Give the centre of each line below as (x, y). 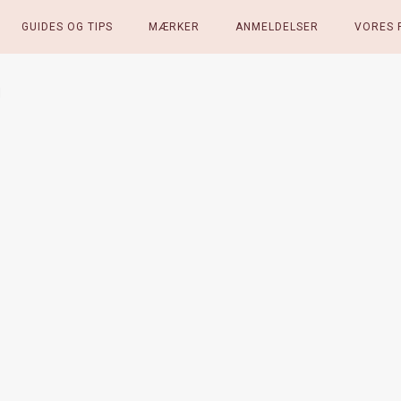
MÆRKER (174, 27)
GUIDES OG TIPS (67, 27)
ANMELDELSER (277, 27)
